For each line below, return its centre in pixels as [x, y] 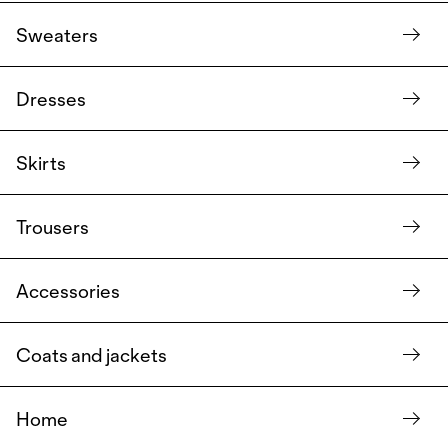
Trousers [52, 226]
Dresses [51, 98]
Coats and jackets [91, 354]
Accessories [68, 290]
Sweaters [57, 34]
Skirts [41, 162]
